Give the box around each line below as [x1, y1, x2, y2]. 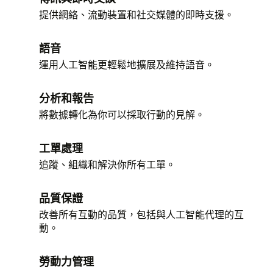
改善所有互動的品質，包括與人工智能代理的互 [39, 208, 244, 221]
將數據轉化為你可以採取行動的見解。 [39, 108, 205, 121]
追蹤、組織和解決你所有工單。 [39, 158, 175, 171]
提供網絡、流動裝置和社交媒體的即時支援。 [39, 8, 234, 21]
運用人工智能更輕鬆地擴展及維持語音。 [39, 58, 214, 71]
